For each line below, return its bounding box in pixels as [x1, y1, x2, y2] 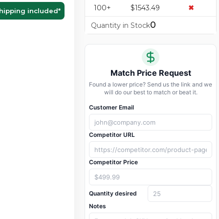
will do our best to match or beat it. [104, 88, 197, 96]
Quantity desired [89, 190, 137, 197]
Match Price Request [110, 68, 191, 78]
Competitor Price [89, 158, 138, 166]
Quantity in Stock [91, 21, 150, 30]
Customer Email [89, 104, 134, 111]
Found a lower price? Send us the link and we [89, 81, 212, 88]
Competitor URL [89, 131, 135, 139]
